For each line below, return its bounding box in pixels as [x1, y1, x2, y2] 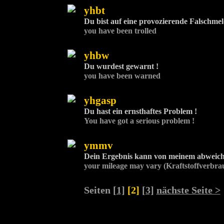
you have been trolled [83, 26, 156, 35]
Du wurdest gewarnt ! [83, 62, 158, 71]
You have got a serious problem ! [83, 116, 194, 125]
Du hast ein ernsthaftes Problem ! [83, 107, 197, 116]
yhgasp [83, 94, 116, 106]
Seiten [83, 184, 113, 195]
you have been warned [83, 71, 160, 80]
